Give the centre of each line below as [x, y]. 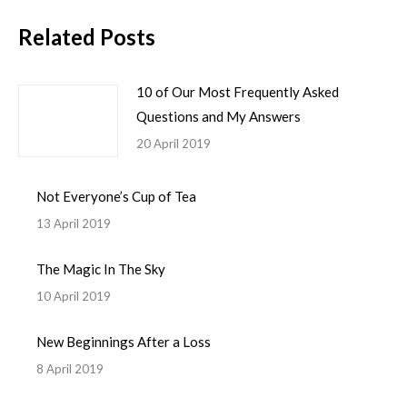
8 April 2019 [70, 369]
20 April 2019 [174, 144]
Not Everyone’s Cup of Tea [116, 196]
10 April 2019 [74, 296]
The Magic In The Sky [101, 269]
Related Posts [87, 37]
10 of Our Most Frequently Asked [238, 92]
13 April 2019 [74, 223]
